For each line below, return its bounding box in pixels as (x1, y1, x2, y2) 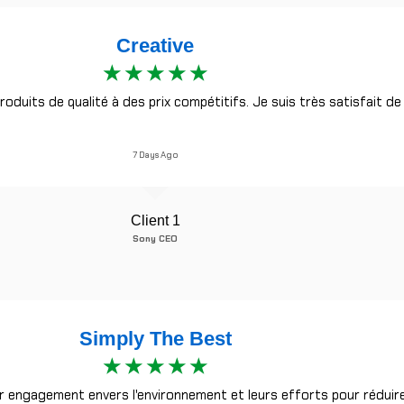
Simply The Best (78, 327, 232, 350)
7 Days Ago (132, 149, 179, 161)
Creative (116, 34, 194, 57)
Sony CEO (133, 233, 178, 244)
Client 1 (130, 213, 180, 228)
